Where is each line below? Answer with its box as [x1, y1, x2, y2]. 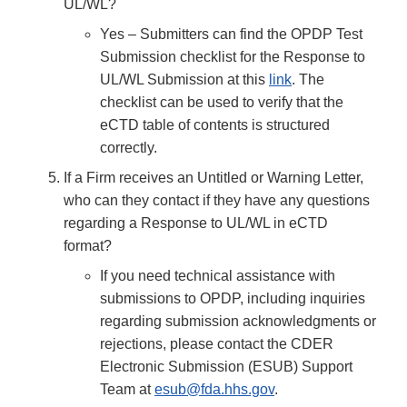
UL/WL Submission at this [100, 72, 269, 88]
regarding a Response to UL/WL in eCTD [64, 215, 328, 232]
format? [64, 238, 115, 254]
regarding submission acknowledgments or [100, 313, 376, 330]
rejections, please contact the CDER [100, 336, 333, 352]
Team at [100, 382, 154, 398]
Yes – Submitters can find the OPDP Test [100, 26, 362, 43]
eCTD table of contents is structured [100, 117, 330, 134]
